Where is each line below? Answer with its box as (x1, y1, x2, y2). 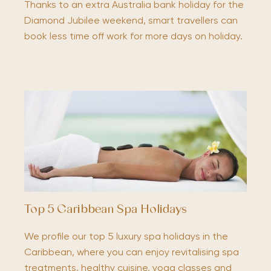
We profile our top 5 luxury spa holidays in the (24, 232, 228, 243)
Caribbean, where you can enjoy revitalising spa (24, 248, 239, 258)
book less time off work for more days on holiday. (24, 31, 243, 42)
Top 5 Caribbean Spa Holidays (24, 204, 187, 217)
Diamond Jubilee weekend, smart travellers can (24, 16, 238, 26)
